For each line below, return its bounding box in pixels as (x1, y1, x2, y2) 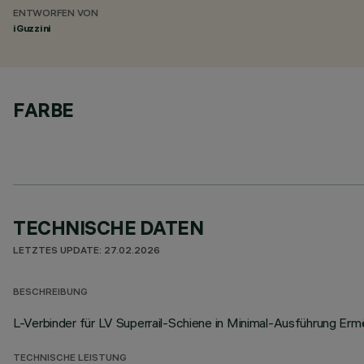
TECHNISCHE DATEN (13, 215, 204, 240)
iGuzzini (13, 22, 52, 34)
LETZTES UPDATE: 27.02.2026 (13, 246, 160, 257)
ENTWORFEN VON (13, 9, 98, 19)
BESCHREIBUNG (13, 288, 88, 298)
